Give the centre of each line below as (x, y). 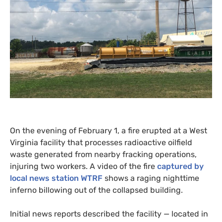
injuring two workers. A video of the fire (83, 166)
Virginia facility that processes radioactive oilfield (101, 142)
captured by (180, 166)
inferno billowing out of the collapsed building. (96, 190)
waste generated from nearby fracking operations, (103, 154)
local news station (45, 178)
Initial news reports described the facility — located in (109, 214)
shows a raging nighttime (151, 178)
